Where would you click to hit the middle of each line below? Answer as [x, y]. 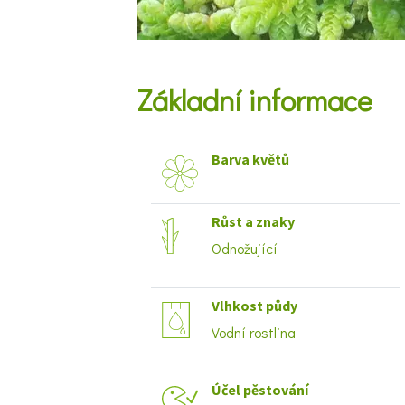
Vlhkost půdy [254, 306]
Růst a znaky [253, 221]
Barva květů [250, 159]
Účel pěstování [260, 390]
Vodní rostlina [254, 332]
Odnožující [245, 248]
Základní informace [255, 100]
